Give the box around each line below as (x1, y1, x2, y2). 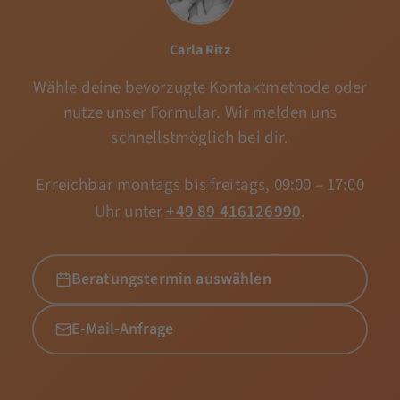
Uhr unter (94, 199, 167, 224)
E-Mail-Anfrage (71, 317, 173, 340)
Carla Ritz (170, 39, 230, 60)
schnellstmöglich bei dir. (111, 125, 289, 150)
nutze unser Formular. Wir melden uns (63, 100, 337, 125)
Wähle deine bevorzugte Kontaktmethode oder (32, 75, 368, 100)
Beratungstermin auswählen (71, 267, 271, 290)
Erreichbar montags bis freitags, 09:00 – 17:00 (36, 172, 364, 197)
